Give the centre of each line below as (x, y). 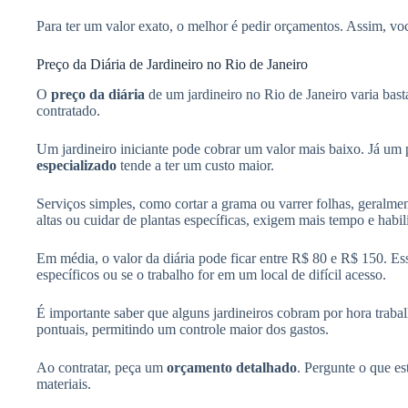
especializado (76, 165)
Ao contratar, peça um (102, 367)
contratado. (68, 110)
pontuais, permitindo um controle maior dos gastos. (183, 329)
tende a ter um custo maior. (195, 165)
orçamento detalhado (232, 367)
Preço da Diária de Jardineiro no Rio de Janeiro (172, 64)
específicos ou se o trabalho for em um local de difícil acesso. (211, 274)
